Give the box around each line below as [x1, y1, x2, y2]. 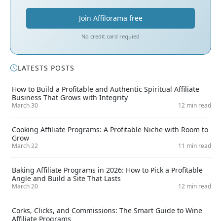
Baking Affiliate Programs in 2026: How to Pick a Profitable [12, 165, 203, 175]
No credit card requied [81, 33, 140, 40]
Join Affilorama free [78, 13, 143, 23]
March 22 [12, 142, 38, 150]
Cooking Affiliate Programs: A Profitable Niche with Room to [12, 125, 208, 135]
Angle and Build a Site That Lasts [12, 174, 121, 184]
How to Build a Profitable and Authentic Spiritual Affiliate [12, 84, 199, 94]
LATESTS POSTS [18, 63, 74, 73]
